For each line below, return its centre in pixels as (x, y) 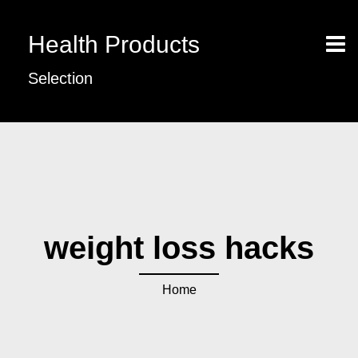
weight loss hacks (179, 248)
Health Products (114, 44)
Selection (60, 78)
